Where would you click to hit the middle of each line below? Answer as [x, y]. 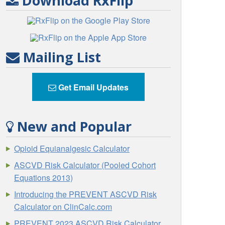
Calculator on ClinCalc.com [63, 206]
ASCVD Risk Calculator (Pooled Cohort [85, 165]
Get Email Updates [92, 87]
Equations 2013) [44, 177]
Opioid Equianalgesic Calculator [72, 148]
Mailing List [61, 57]
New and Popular [73, 127]
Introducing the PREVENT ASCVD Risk [86, 194]
